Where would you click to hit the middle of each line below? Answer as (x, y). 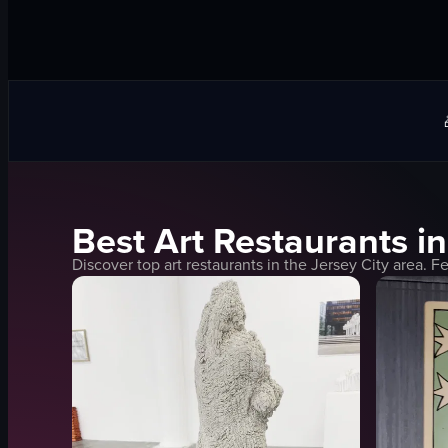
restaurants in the (246, 264)
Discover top (118, 264)
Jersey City (350, 264)
